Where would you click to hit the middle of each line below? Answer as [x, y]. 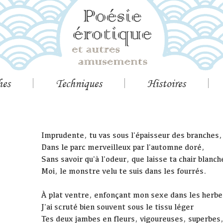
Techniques [79, 83]
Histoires [167, 83]
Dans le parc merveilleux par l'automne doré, [123, 147]
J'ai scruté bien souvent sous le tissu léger [118, 207]
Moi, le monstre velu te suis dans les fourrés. [124, 171]
